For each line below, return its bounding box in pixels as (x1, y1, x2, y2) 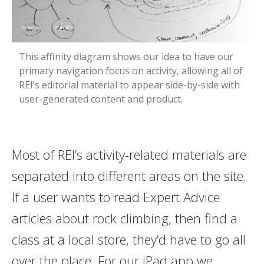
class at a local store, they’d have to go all (11, 230, 246, 248)
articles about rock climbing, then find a (11, 209, 237, 227)
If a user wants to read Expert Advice (11, 187, 220, 206)
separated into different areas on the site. (11, 166, 246, 184)
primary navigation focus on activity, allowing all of (18, 64, 243, 77)
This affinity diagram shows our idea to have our (18, 49, 233, 63)
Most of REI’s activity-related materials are (11, 145, 246, 163)
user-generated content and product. (18, 92, 183, 105)
